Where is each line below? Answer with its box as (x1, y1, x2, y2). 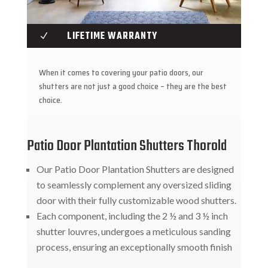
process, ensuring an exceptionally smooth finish (36, 240, 232, 252)
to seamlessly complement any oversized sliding (36, 178, 232, 190)
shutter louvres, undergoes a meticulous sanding (36, 225, 231, 237)
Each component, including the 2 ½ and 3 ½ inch (36, 209, 228, 221)
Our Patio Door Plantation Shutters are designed (36, 163, 234, 175)
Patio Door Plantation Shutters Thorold (26, 135, 227, 157)
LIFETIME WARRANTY (66, 28, 157, 44)
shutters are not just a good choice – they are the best (38, 79, 227, 93)
